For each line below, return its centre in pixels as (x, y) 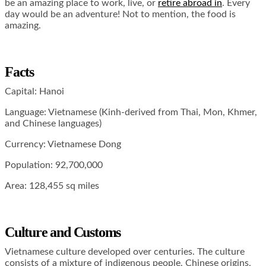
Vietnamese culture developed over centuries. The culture (125, 251)
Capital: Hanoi (34, 92)
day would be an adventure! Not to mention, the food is (120, 15)
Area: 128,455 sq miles (52, 186)
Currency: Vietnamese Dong (63, 145)
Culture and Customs (63, 232)
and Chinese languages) (53, 124)
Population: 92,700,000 (54, 165)
